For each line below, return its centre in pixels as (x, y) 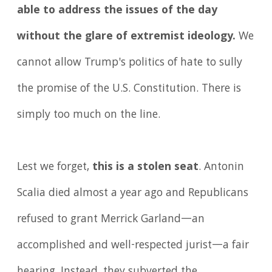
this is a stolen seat (146, 167)
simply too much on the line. (89, 115)
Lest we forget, (55, 167)
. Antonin (222, 167)
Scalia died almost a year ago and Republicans (133, 193)
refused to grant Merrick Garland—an (111, 219)
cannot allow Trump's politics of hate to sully (130, 63)
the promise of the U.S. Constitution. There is (129, 89)
